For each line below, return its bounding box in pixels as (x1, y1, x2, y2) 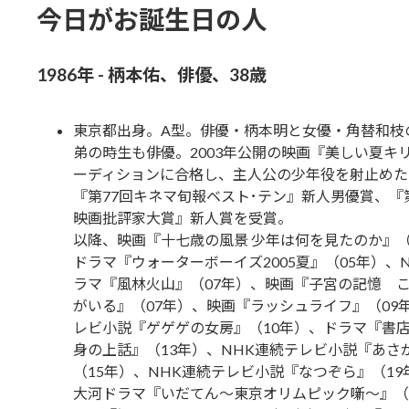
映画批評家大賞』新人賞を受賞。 (72, 208, 292, 226)
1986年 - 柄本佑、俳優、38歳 (36, 63, 267, 85)
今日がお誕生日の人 (36, 3, 267, 35)
